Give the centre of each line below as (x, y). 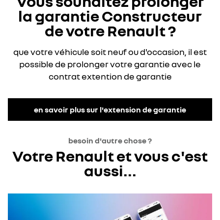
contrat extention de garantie (110, 76)
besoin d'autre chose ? (110, 140)
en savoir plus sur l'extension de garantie (110, 109)
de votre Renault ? (110, 30)
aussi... (110, 170)
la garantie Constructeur (110, 16)
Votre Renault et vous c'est (110, 156)
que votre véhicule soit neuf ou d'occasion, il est (110, 52)
